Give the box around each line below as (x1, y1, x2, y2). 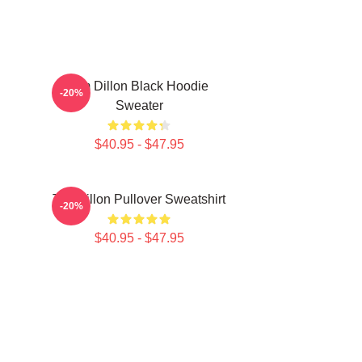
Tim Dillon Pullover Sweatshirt (53, 192, 225, 206)
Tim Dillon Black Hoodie (69, 79, 208, 93)
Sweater (115, 99, 163, 112)
